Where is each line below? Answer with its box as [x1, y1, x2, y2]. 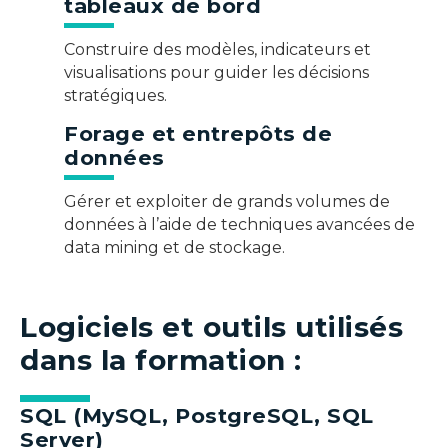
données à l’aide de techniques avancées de [64, 214, 415, 234]
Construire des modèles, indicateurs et [64, 40, 371, 60]
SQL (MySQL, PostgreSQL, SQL [20, 402, 374, 428]
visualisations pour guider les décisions [64, 63, 369, 83]
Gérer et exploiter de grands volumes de [64, 191, 390, 211]
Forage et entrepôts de [64, 120, 332, 146]
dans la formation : [20, 342, 302, 377]
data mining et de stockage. [64, 237, 285, 257]
